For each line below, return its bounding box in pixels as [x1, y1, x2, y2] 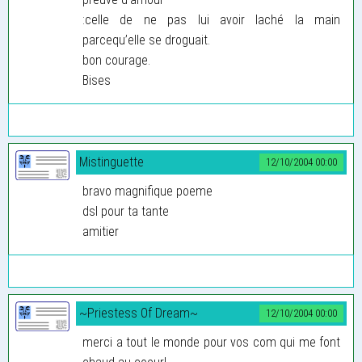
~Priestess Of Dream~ [79, 305, 198, 321]
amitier [82, 223, 119, 239]
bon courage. [82, 52, 150, 68]
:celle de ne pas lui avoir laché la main [82, 11, 340, 27]
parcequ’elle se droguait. [82, 32, 210, 48]
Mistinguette [79, 154, 144, 170]
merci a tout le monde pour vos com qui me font [82, 334, 340, 350]
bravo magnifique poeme [82, 183, 213, 199]
